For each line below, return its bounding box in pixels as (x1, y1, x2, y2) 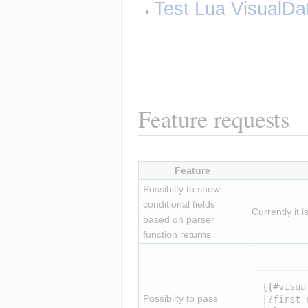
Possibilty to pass (142, 292, 218, 304)
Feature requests (138, 102, 289, 135)
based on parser (142, 213, 214, 225)
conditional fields (142, 198, 215, 210)
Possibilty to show (142, 183, 220, 195)
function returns (142, 228, 211, 240)
